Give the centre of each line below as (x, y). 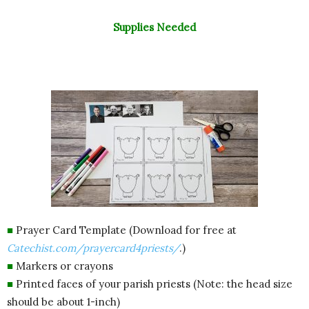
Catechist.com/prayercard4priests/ (93, 248)
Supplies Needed (154, 28)
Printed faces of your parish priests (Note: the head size (153, 284)
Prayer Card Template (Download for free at (125, 230)
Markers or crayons (63, 266)
